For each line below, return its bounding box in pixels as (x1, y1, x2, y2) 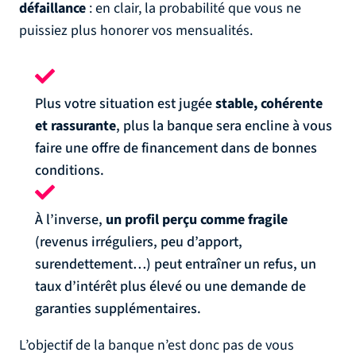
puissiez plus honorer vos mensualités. (19, 21, 253, 41)
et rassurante (35, 116, 116, 136)
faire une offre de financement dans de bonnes (35, 138, 317, 158)
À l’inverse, (35, 210, 106, 230)
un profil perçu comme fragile (106, 210, 288, 230)
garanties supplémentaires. (35, 299, 201, 319)
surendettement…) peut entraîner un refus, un (35, 254, 316, 274)
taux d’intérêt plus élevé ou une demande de (35, 277, 306, 296)
